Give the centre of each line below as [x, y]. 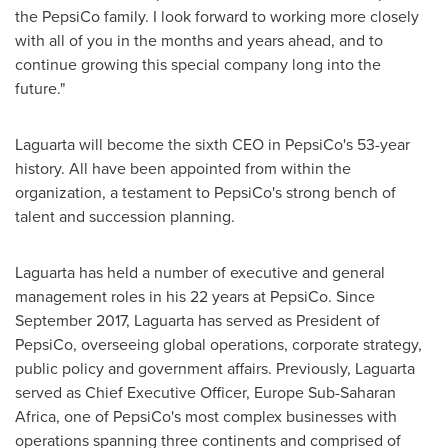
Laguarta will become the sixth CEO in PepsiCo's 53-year [212, 144]
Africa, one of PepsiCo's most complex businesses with [206, 416]
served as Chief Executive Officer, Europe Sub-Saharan [205, 392]
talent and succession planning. [125, 216]
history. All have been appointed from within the [183, 168]
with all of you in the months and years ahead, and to [199, 40]
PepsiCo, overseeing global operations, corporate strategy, [218, 344]
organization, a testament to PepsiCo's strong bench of [205, 192]
